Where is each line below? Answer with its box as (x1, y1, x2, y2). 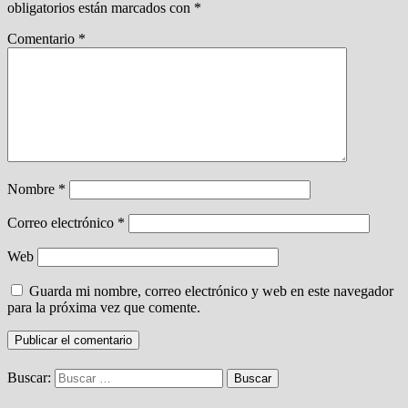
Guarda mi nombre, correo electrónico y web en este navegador (29, 283, 393, 300)
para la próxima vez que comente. (7, 300, 200, 316)
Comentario (7, 31, 78, 47)
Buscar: (7, 370, 51, 386)
